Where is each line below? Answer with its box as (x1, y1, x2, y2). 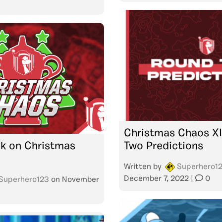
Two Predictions (124, 140, 203, 152)
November (62, 175, 99, 184)
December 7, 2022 (124, 174, 189, 183)
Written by (124, 163, 164, 171)
